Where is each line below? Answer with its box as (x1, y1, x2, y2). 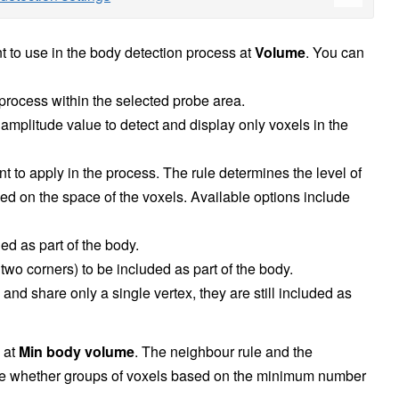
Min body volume (19, 341, 134, 362)
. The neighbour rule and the (134, 341, 313, 362)
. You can (305, 42, 364, 63)
